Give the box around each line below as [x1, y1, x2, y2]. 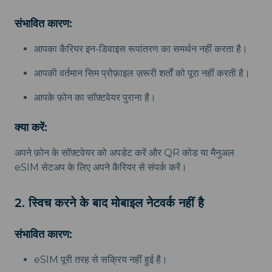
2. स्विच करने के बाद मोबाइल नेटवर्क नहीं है [15, 195, 204, 211]
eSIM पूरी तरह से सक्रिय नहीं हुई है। [34, 254, 168, 266]
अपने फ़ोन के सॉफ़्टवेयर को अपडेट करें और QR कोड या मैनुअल [15, 147, 234, 159]
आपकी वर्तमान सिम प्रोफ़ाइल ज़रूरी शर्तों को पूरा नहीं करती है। [34, 67, 250, 80]
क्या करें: [15, 121, 47, 135]
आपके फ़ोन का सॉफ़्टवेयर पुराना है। [34, 92, 156, 104]
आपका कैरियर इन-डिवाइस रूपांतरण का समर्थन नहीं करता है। [34, 43, 248, 55]
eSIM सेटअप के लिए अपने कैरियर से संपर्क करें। [15, 161, 187, 174]
